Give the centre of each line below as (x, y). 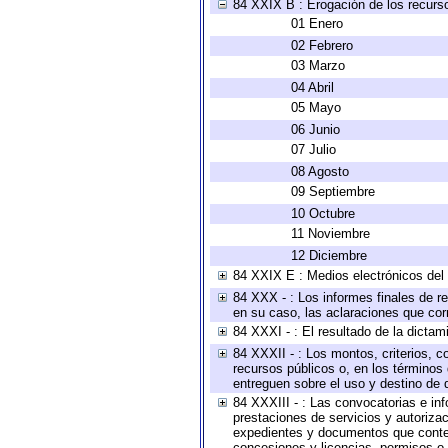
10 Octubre (323, 213)
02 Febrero (322, 45)
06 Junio (315, 129)
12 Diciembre (329, 255)
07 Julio (313, 149)
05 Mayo (316, 107)
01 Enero (317, 23)
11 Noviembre (330, 233)
